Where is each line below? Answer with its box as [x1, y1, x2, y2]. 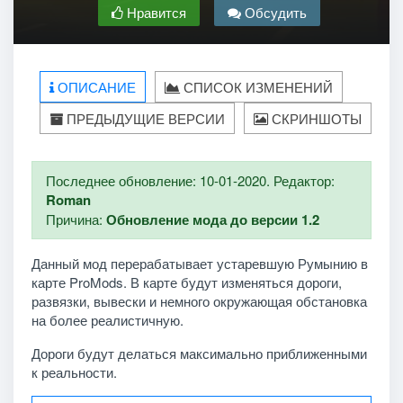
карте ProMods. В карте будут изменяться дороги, [31, 272, 342, 291]
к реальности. [31, 362, 117, 381]
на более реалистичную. [31, 309, 184, 329]
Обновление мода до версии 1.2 [105, 209, 319, 229]
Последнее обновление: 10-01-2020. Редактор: [45, 170, 335, 190]
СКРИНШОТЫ [268, 108, 362, 128]
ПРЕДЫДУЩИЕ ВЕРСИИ [63, 108, 225, 128]
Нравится [122, 2, 186, 22]
